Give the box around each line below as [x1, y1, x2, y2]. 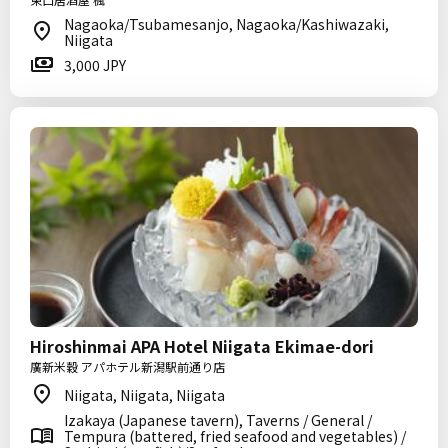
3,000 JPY [64, 55, 126, 75]
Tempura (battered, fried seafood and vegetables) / [64, 426, 406, 446]
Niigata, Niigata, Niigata [64, 385, 225, 405]
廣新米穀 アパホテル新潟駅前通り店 [30, 358, 225, 375]
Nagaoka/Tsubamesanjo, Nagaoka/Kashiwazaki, [64, 14, 389, 34]
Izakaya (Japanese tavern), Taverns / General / [64, 410, 372, 430]
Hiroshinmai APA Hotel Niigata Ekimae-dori [30, 334, 374, 358]
